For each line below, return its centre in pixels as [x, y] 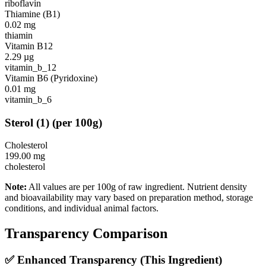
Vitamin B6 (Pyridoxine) [51, 78]
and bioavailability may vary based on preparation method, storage [129, 198]
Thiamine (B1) [32, 14]
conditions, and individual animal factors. [82, 208]
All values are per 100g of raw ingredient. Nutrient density [137, 187]
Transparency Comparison [86, 234]
